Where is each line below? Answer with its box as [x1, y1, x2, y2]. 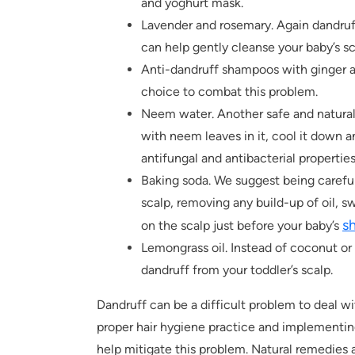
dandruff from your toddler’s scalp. [141, 262, 333, 278]
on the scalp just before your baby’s [141, 218, 342, 234]
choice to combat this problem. [141, 84, 318, 100]
